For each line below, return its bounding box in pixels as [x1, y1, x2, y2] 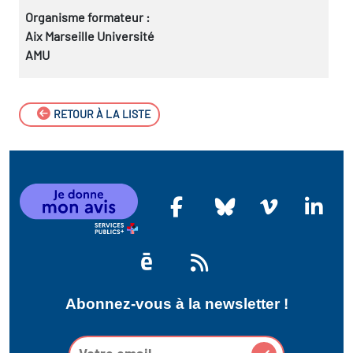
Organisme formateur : [25, 9, 150, 24]
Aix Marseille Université [25, 28, 154, 43]
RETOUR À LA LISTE [51, 107, 150, 121]
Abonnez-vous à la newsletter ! [65, 295, 288, 312]
